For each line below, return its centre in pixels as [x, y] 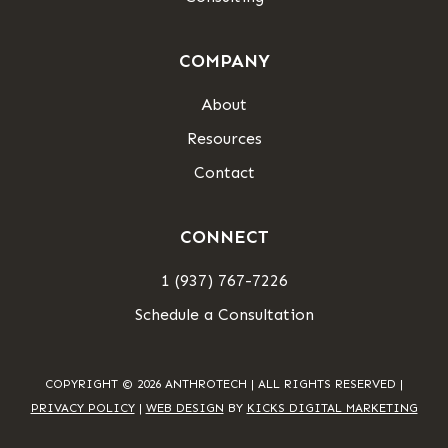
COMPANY [224, 61]
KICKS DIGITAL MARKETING [332, 408]
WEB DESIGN [184, 408]
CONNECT [224, 237]
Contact [224, 173]
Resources [224, 139]
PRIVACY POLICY [82, 408]
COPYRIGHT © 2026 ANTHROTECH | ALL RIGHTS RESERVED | [224, 384]
